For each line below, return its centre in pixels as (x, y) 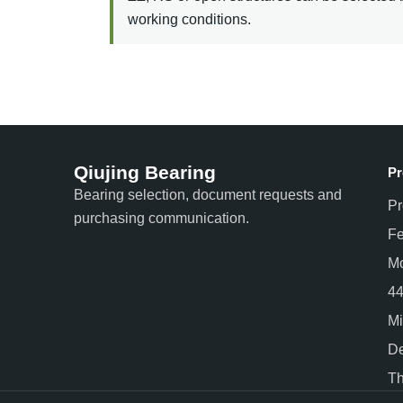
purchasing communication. (161, 218)
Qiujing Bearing (145, 172)
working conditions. (189, 19)
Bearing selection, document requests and (208, 194)
